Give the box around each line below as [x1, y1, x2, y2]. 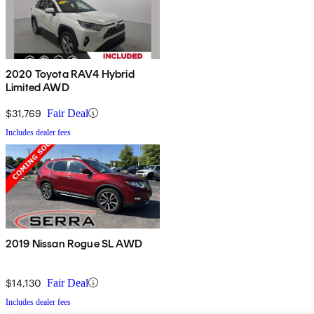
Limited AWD [6, 80, 69, 94]
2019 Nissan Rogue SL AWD [6, 236, 142, 250]
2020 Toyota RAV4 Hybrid [6, 67, 135, 81]
